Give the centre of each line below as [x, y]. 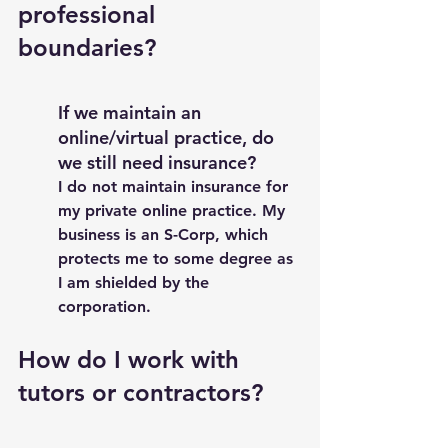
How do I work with [132, 359]
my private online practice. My [174, 210]
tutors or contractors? [144, 392]
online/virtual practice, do [168, 137]
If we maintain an [132, 112]
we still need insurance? [157, 162]
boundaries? [90, 47]
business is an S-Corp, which [165, 234]
